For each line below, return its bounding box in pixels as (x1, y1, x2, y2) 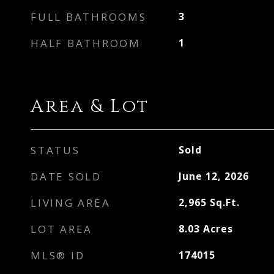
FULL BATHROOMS (31, 10, 147, 24)
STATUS (31, 143, 80, 157)
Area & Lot (31, 95, 149, 119)
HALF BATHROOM (31, 36, 141, 50)
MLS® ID (31, 248, 85, 262)
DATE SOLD (31, 169, 102, 183)
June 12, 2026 (178, 169, 249, 183)
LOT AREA (31, 222, 92, 236)
